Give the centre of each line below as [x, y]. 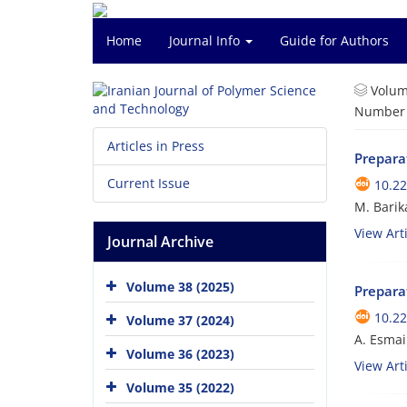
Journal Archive [160, 242]
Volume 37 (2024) [180, 320]
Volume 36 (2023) [180, 353]
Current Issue [149, 183]
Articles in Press [156, 146]
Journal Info [206, 40]
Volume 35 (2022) [180, 387]
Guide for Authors [334, 40]
